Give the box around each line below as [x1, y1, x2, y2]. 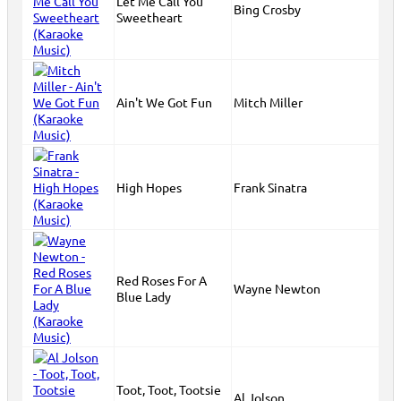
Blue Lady [116, 288, 171, 304]
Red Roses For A [116, 272, 207, 288]
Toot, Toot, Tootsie [116, 381, 221, 397]
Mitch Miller [234, 94, 303, 110]
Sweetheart [116, 9, 183, 25]
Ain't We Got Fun [116, 94, 212, 110]
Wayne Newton [234, 280, 320, 296]
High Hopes [116, 179, 182, 195]
